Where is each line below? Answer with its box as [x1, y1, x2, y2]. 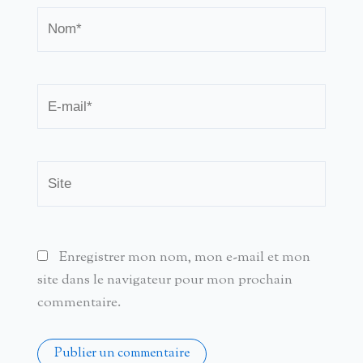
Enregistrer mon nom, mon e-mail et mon [58, 248, 310, 268]
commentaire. [36, 293, 121, 314]
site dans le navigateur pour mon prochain [36, 271, 293, 291]
